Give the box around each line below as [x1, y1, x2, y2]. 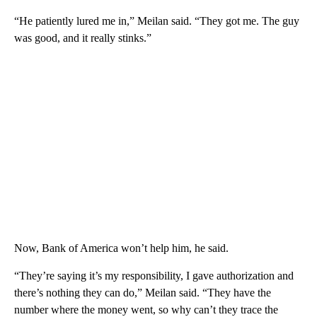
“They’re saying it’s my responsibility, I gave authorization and [14, 269, 294, 282]
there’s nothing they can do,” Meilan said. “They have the [14, 286, 271, 299]
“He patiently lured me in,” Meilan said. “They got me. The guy [14, 14, 299, 27]
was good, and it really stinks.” [14, 31, 151, 44]
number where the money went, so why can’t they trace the [14, 303, 278, 316]
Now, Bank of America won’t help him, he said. [14, 241, 229, 254]
